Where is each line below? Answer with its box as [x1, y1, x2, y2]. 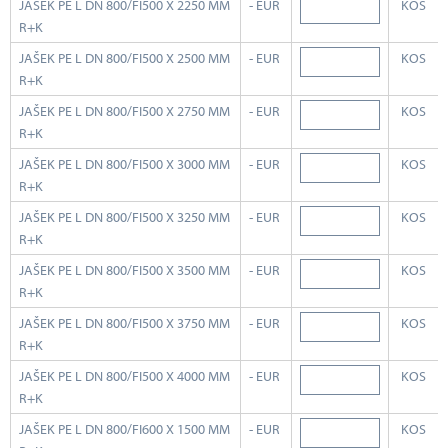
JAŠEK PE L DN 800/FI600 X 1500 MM [19, 420, 230, 439]
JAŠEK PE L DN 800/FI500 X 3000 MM [19, 155, 230, 174]
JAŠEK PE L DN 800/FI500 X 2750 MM [19, 102, 230, 121]
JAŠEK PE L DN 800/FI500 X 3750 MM [19, 314, 230, 333]
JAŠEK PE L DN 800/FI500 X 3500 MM [19, 261, 230, 280]
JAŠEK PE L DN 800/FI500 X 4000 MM [19, 367, 230, 386]
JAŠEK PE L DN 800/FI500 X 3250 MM [19, 208, 230, 227]
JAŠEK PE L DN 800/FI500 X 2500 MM [19, 49, 230, 68]
